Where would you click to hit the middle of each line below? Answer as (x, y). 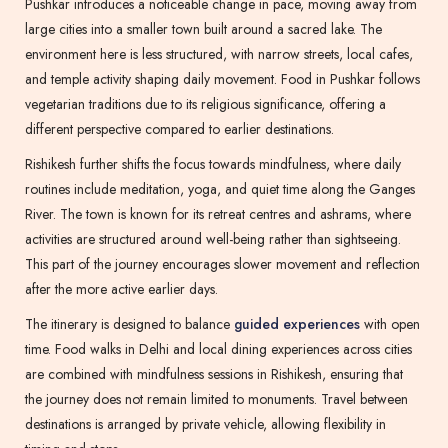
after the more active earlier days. (121, 289)
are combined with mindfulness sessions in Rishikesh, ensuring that (214, 374)
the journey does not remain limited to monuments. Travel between (216, 399)
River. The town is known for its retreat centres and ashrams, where (218, 214)
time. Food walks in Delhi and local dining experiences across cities (218, 349)
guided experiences (297, 324)
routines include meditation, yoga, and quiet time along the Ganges (220, 189)
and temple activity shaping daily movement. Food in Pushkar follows (222, 79)
